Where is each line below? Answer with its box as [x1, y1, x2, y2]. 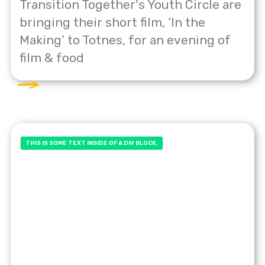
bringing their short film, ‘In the [20, 15, 205, 30]
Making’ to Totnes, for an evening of [20, 33, 231, 48]
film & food [20, 50, 84, 66]
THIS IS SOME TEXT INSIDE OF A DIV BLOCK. [25, 140, 158, 147]
